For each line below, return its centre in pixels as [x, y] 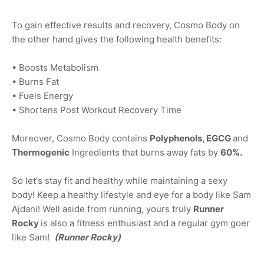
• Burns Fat [35, 82]
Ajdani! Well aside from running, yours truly [103, 209]
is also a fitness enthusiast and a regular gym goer [145, 223]
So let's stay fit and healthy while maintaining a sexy [120, 181]
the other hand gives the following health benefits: [117, 39]
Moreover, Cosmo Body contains [81, 138]
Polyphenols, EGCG [191, 138]
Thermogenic [41, 153]
